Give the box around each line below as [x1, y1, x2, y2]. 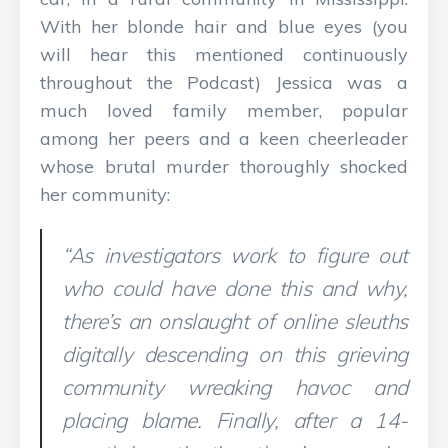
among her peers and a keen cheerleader [40, 127, 408, 150]
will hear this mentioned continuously [40, 43, 408, 66]
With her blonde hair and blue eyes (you [40, 15, 408, 38]
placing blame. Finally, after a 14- [62, 407, 408, 433]
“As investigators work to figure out [62, 242, 408, 268]
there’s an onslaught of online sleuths [62, 308, 408, 334]
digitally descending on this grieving [62, 341, 408, 367]
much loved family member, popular [40, 99, 408, 122]
